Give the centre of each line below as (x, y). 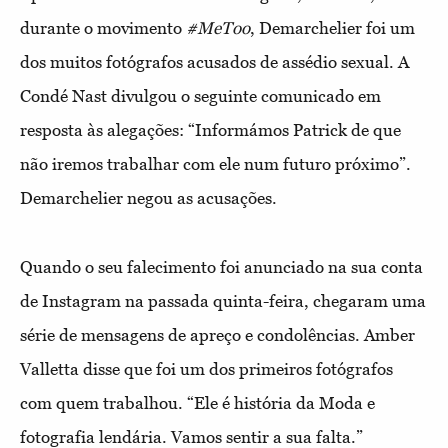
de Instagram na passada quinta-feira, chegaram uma (223, 301)
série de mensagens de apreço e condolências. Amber (217, 335)
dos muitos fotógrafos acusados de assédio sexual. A (214, 62)
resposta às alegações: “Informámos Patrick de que (210, 130)
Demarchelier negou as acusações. (148, 198)
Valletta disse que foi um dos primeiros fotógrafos (206, 369)
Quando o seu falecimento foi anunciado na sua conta (221, 267)
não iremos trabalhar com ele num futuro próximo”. (215, 164)
